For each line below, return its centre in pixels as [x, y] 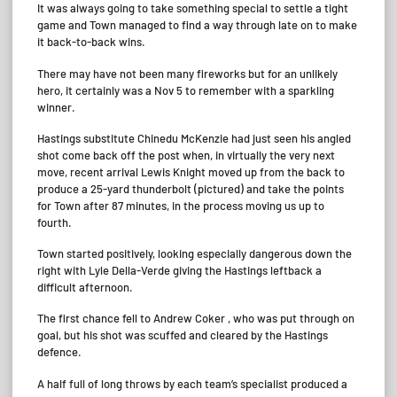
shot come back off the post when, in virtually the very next [186, 155]
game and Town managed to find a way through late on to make [197, 25]
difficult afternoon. [85, 287]
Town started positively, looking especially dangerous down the [195, 253]
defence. [59, 352]
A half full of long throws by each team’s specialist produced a [192, 383]
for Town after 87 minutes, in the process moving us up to [181, 205]
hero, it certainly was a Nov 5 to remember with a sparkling [186, 90]
